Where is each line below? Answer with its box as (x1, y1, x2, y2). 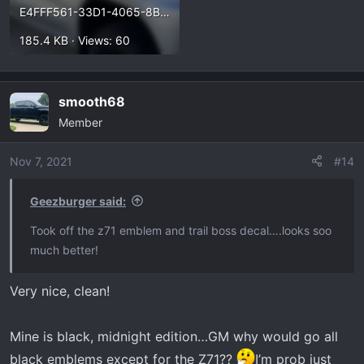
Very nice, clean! (10, 282, 110, 299)
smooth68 (58, 93, 125, 110)
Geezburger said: (30, 193, 126, 208)
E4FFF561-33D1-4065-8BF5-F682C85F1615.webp (160, 4, 170, 19)
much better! (30, 242, 98, 257)
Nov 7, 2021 (10, 154, 72, 168)
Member (58, 115, 102, 129)
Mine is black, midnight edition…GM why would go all (10, 327, 338, 344)
